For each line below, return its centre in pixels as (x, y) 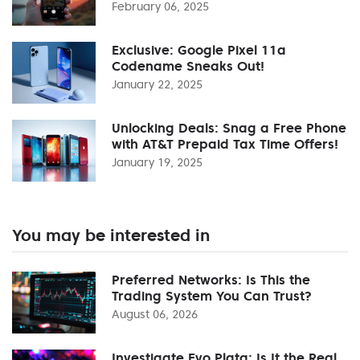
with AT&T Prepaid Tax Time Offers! (225, 143)
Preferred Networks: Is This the (211, 279)
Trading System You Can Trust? (212, 295)
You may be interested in (111, 235)
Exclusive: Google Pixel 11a (199, 49)
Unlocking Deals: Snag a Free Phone (229, 127)
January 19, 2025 (157, 162)
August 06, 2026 (155, 314)
